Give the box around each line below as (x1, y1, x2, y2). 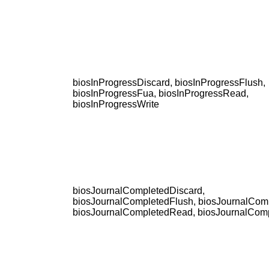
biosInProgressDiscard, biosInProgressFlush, (73, 77, 265, 88)
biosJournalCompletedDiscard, (73, 186, 205, 196)
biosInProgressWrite (73, 99, 159, 110)
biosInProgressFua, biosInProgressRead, (73, 88, 249, 99)
